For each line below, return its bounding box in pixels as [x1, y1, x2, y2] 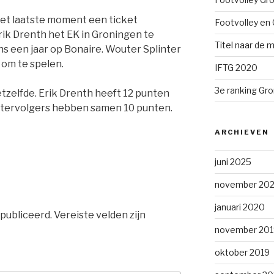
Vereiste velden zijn [52, 209, 146, 221]
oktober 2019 [214, 247, 270, 257]
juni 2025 [214, 157, 251, 167]
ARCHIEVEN [214, 128, 269, 136]
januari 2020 [214, 202, 265, 212]
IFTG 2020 [214, 62, 257, 73]
